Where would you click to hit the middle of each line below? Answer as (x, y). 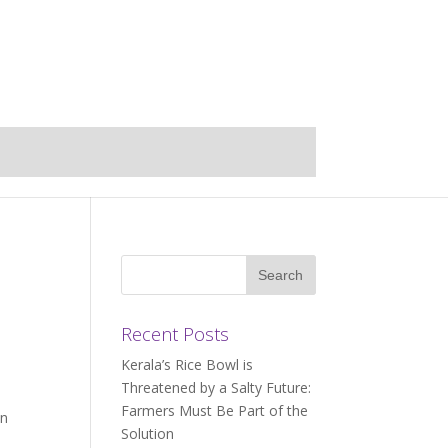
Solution (147, 433)
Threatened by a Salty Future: (215, 387)
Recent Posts (174, 334)
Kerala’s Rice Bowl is (186, 364)
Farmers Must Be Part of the (214, 410)
